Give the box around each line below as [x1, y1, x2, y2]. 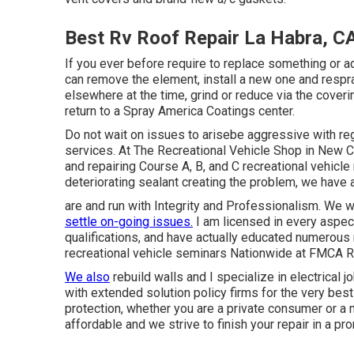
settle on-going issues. [65, 214, 193, 229]
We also [65, 269, 110, 284]
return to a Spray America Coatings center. [65, 104, 295, 119]
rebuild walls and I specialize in [110, 269, 290, 284]
